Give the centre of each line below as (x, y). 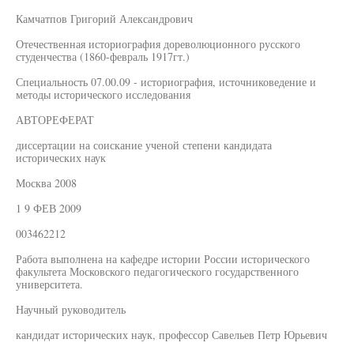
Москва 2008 (46, 183)
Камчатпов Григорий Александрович (104, 19)
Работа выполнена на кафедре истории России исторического (163, 259)
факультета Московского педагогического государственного (157, 271)
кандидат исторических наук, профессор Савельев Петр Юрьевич (171, 335)
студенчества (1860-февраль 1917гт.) (103, 56)
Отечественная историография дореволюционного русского (158, 44)
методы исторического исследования (103, 94)
